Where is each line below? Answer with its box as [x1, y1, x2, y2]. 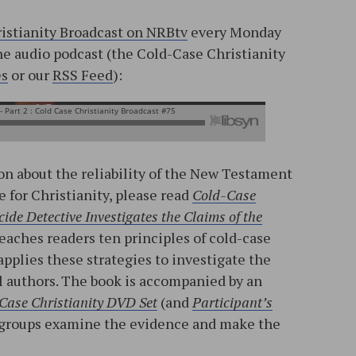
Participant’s [192, 292, 273, 312]
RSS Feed [52, 65, 113, 85]
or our [8, 65, 52, 85]
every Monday [188, 22, 281, 42]
